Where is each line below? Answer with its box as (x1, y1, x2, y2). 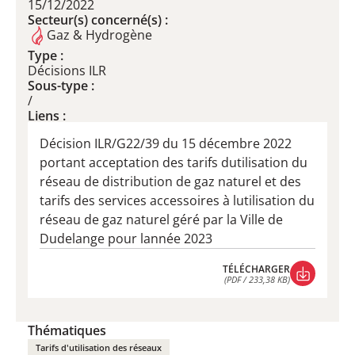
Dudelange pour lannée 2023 (40, 230, 212, 247)
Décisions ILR (28, 62, 106, 79)
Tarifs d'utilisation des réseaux (36, 342, 162, 353)
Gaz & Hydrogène (47, 26, 152, 44)
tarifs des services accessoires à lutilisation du (40, 192, 315, 209)
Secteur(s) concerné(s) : (28, 11, 168, 29)
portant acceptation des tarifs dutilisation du (40, 154, 307, 171)
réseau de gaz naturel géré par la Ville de (40, 211, 283, 228)
